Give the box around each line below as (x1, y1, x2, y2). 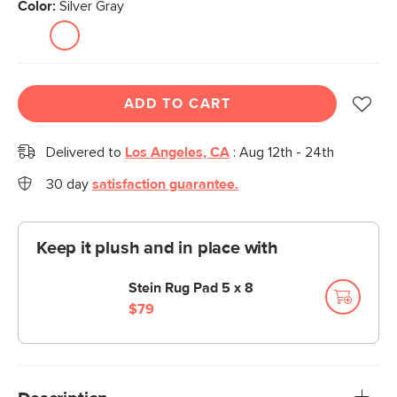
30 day (46, 177, 92, 191)
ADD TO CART (123, 97, 231, 111)
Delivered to (46, 145, 125, 160)
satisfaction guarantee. (92, 177, 238, 191)
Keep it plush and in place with (36, 239, 278, 257)
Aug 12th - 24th (239, 145, 334, 160)
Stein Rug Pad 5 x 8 (128, 281, 253, 295)
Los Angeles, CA (125, 145, 230, 160)
